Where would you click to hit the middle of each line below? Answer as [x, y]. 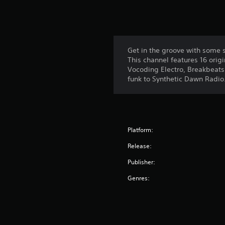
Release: [140, 146]
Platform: [141, 130]
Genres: [139, 178]
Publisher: [142, 162]
